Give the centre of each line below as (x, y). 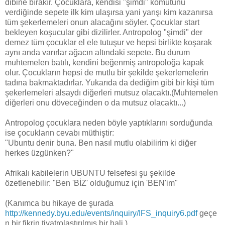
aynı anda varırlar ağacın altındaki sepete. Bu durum (97, 52)
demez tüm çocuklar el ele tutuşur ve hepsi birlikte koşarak (108, 42)
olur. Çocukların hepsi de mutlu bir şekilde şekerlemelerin (107, 72)
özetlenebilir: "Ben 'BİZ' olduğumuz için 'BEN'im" (91, 183)
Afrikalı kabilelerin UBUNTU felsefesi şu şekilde (90, 173)
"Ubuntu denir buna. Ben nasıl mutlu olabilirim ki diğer (101, 143)
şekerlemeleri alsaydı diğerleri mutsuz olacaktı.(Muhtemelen (111, 92)
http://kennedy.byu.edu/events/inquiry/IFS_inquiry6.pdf (101, 213)
